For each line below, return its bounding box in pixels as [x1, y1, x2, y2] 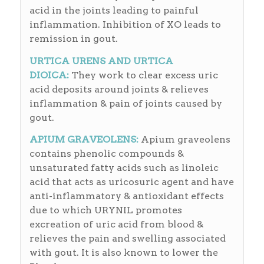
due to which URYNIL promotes [29, 204, 182, 216]
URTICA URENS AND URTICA [29, 55, 173, 67]
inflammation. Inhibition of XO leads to [29, 18, 221, 30]
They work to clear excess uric [68, 69, 218, 81]
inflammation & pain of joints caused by [29, 97, 222, 109]
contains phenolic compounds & [29, 148, 184, 160]
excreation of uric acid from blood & [29, 219, 203, 230]
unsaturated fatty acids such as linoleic [29, 162, 219, 174]
